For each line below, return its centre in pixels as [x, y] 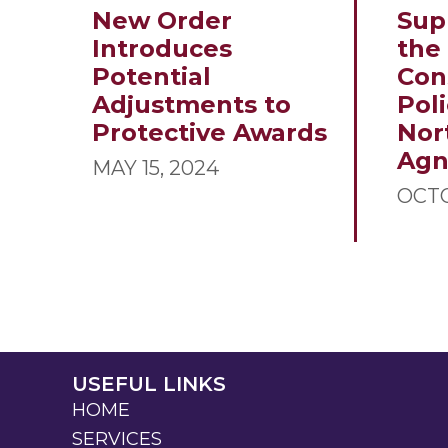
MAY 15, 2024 [155, 168]
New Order [162, 21]
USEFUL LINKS [149, 384]
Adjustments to [191, 105]
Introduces [162, 49]
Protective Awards [209, 133]
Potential [151, 77]
